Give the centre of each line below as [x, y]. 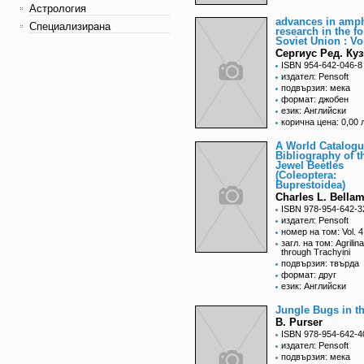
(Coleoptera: [306, 175]
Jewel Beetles [310, 166]
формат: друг [309, 275]
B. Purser [299, 323]
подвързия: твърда [320, 264]
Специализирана [70, 26]
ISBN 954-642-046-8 [322, 65]
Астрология [58, 9]
